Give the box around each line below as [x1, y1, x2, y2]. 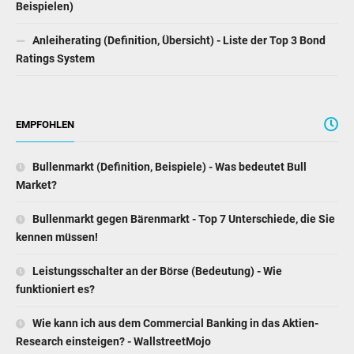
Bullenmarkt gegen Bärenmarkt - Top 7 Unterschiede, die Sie [30, 213, 335, 226]
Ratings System [16, 52, 95, 66]
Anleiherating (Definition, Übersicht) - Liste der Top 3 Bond [30, 34, 326, 47]
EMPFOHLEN [16, 119, 74, 131]
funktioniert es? [16, 283, 95, 296]
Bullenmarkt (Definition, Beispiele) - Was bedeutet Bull [30, 160, 307, 174]
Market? [16, 179, 57, 192]
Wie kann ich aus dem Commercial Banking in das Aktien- [30, 317, 318, 330]
